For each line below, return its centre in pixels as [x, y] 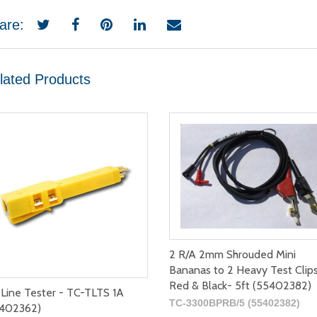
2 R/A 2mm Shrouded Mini [232, 254]
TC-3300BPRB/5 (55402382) [234, 302]
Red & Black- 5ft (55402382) [240, 285]
